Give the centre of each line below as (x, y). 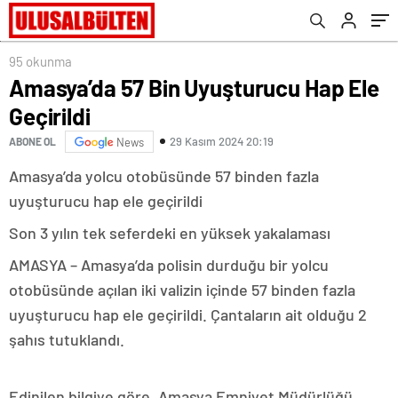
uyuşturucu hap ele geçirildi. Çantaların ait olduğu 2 (188, 314)
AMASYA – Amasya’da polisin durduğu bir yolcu (169, 264)
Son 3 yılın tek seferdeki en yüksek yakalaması (170, 232)
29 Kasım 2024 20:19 (222, 142)
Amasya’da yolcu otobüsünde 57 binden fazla (164, 175)
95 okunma (40, 61)
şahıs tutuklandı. (67, 339)
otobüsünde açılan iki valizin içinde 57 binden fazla (182, 289)
